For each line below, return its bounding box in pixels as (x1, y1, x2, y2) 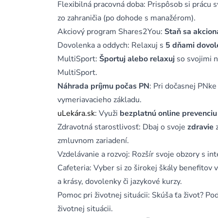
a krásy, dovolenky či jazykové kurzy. (57, 176, 182, 187)
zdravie (187, 122, 214, 132)
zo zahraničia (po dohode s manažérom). (57, 13, 196, 23)
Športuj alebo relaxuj (99, 54, 177, 64)
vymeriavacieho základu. (57, 94, 142, 105)
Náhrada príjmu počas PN (57, 81, 149, 91)
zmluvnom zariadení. (57, 135, 129, 146)
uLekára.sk (57, 108, 95, 119)
